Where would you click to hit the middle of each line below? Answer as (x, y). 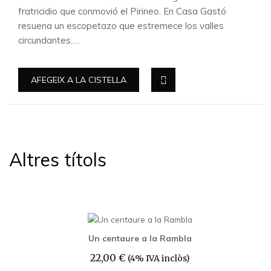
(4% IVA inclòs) (159, 258)
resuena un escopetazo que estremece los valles (121, 26)
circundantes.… (49, 40)
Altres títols (58, 160)
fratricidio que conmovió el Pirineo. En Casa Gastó (122, 11)
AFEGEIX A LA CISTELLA (79, 80)
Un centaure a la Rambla (140, 238)
